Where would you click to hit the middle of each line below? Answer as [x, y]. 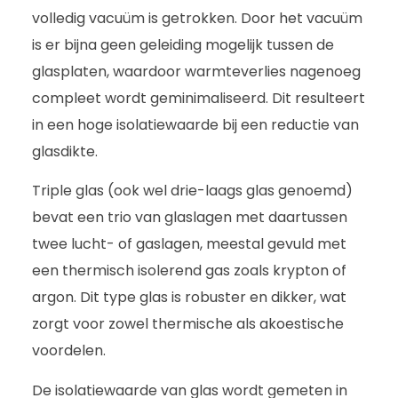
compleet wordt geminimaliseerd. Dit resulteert [199, 99]
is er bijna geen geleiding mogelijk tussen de [183, 45]
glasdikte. [65, 152]
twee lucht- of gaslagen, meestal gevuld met [189, 244]
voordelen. [69, 351]
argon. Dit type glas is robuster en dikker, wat [189, 298]
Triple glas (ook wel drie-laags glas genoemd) [192, 191]
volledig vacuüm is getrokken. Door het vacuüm [197, 19]
